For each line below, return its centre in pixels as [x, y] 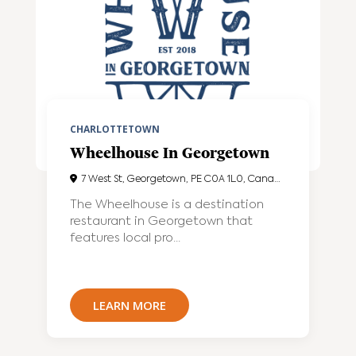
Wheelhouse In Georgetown [170, 153]
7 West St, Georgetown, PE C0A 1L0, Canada [178, 179]
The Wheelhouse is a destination [167, 204]
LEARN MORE [130, 305]
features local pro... [126, 238]
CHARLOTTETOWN [115, 129]
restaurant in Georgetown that [162, 221]
